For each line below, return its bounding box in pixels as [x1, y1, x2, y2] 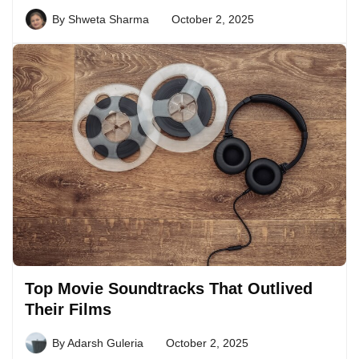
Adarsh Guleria [67, 336, 143, 349]
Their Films [25, 300, 111, 318]
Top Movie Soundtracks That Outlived [25, 279, 313, 297]
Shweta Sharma [68, 12, 149, 26]
